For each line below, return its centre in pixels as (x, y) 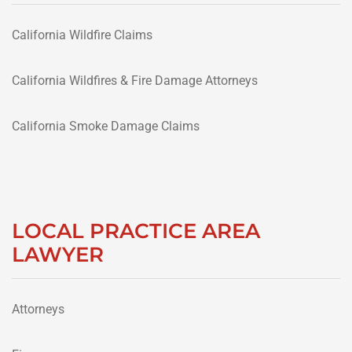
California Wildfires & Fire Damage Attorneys (135, 81)
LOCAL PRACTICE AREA (136, 231)
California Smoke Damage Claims (106, 126)
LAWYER (58, 254)
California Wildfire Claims (82, 35)
